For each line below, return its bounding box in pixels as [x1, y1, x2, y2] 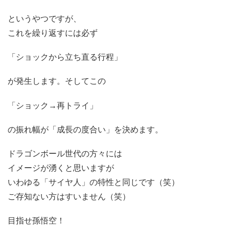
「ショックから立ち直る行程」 [8, 53, 122, 62]
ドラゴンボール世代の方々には [8, 149, 122, 158]
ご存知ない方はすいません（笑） [8, 192, 130, 201]
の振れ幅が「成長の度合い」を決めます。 [8, 125, 163, 134]
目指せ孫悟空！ [8, 216, 65, 225]
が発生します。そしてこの [8, 77, 106, 86]
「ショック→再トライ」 [8, 101, 98, 110]
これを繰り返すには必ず [8, 28, 98, 37]
